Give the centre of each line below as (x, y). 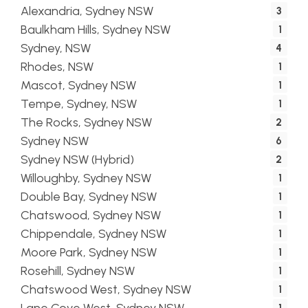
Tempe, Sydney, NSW (79, 104)
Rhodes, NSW (57, 67)
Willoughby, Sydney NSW (86, 178)
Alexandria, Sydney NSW (87, 11)
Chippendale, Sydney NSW (93, 234)
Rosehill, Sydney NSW (78, 271)
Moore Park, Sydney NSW (89, 252)
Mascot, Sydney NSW (78, 85)
